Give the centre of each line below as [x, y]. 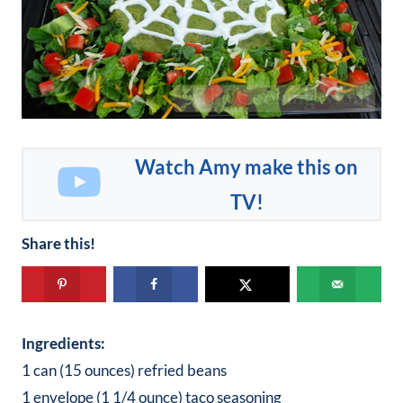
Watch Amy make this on [246, 167]
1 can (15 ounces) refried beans [124, 370]
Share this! [58, 244]
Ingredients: [63, 343]
